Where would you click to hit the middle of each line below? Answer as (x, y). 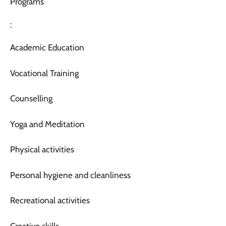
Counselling (31, 99)
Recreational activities (50, 201)
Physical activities (42, 150)
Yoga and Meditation (47, 124)
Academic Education (47, 48)
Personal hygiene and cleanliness (70, 175)
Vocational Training (44, 73)
